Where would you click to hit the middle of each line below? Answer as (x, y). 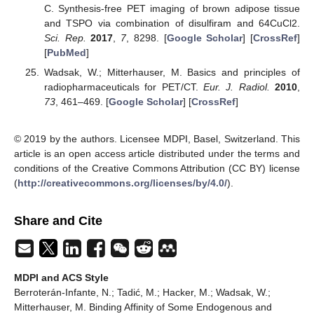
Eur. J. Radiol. (236, 87)
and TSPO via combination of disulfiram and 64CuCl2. (172, 23)
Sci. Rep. (65, 37)
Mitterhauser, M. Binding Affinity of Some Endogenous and (143, 307)
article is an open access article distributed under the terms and (157, 153)
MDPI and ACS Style (61, 277)
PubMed (66, 52)
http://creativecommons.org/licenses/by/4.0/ (122, 183)
